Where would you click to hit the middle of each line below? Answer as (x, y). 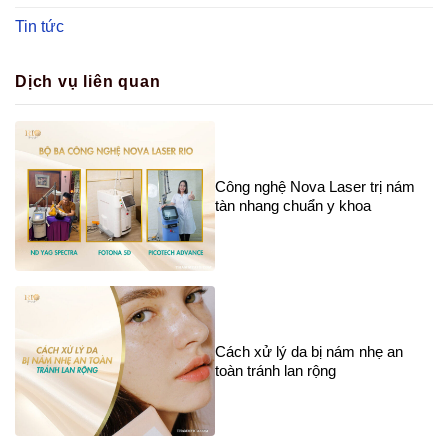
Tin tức (39, 26)
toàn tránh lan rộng (275, 371)
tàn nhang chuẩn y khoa (293, 206)
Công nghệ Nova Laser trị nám (315, 187)
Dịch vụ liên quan (88, 81)
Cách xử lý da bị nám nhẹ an (309, 352)
